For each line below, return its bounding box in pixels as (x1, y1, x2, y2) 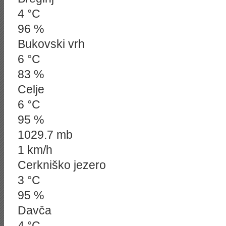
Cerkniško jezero (18, 158, 106, 172)
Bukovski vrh (18, 37, 85, 50)
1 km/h (18, 143, 52, 156)
